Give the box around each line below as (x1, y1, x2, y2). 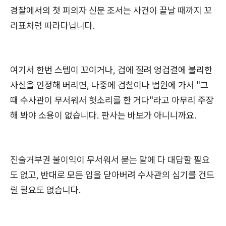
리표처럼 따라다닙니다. (10, 20, 95, 31)
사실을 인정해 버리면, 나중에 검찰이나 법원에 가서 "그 (10, 79, 208, 91)
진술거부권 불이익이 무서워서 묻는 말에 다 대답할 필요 (10, 154, 210, 165)
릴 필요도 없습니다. (10, 184, 83, 196)
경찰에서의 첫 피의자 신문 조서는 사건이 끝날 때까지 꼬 (10, 5, 212, 16)
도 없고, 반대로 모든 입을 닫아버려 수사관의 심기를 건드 (10, 169, 214, 181)
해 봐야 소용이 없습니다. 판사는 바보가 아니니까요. (10, 109, 197, 121)
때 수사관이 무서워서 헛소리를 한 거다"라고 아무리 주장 (10, 94, 214, 106)
